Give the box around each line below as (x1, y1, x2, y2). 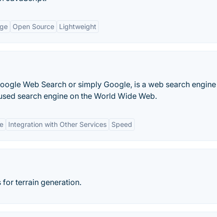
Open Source (13, 22, 54, 31)
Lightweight (59, 22, 96, 31)
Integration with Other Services (8, 120, 107, 128)
